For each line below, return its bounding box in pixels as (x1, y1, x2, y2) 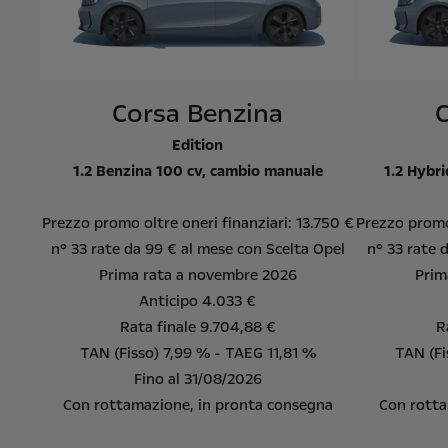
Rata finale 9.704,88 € (119, 316, 276, 337)
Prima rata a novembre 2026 (98, 264, 297, 285)
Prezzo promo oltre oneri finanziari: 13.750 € (41, 212, 354, 233)
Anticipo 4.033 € (139, 290, 257, 311)
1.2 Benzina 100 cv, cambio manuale (72, 160, 323, 181)
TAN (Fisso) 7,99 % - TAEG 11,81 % (79, 342, 316, 363)
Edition (172, 134, 224, 155)
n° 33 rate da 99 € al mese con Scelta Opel (50, 238, 345, 259)
